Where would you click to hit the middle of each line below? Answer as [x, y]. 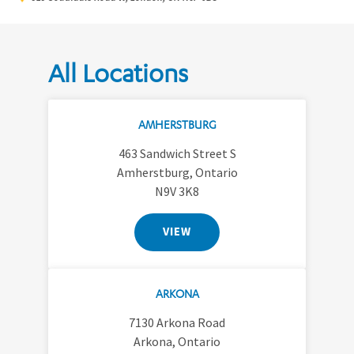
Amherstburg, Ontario [177, 172]
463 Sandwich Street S [177, 153]
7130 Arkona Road [177, 322]
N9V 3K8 [177, 191]
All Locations [118, 73]
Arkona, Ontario [177, 341]
